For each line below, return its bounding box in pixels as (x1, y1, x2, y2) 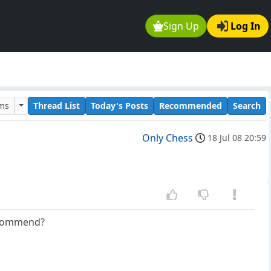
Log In (230, 19, 261, 33)
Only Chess (142, 131, 193, 145)
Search (233, 99, 261, 111)
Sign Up (163, 19, 200, 33)
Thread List (33, 99, 80, 111)
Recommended (159, 99, 222, 111)
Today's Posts (91, 99, 148, 111)
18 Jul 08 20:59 (207, 132, 266, 144)
